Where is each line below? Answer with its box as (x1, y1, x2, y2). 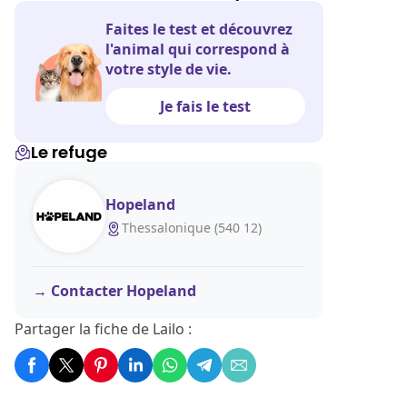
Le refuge (31, 141, 107, 164)
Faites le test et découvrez (105, 19, 293, 39)
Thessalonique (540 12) (122, 218, 262, 236)
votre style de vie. (105, 59, 232, 79)
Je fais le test (160, 96, 251, 116)
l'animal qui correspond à (105, 39, 290, 59)
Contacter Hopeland (51, 281, 196, 301)
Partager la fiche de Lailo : (15, 319, 192, 339)
